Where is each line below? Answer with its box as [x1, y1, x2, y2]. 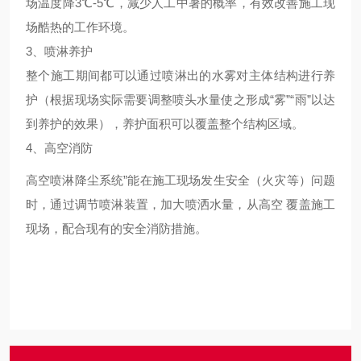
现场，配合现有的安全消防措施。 [26, 222, 207, 235]
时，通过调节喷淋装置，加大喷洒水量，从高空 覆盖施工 [26, 197, 335, 211]
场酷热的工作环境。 [26, 20, 135, 34]
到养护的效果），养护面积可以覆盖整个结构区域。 [26, 117, 304, 131]
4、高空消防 [26, 141, 93, 155]
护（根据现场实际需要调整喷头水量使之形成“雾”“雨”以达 [26, 93, 335, 106]
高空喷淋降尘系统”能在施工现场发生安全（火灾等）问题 [26, 173, 335, 187]
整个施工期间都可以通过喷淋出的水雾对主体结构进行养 [26, 68, 335, 82]
